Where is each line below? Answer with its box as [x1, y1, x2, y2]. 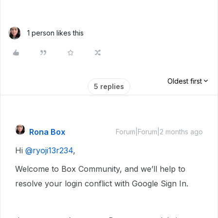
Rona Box [29, 127, 65, 137]
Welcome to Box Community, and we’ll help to [15, 164, 185, 174]
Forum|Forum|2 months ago [116, 127, 203, 136]
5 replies [94, 82, 124, 91]
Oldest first [167, 77, 202, 85]
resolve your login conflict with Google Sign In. [15, 179, 191, 188]
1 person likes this [27, 29, 84, 37]
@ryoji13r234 [25, 145, 73, 155]
